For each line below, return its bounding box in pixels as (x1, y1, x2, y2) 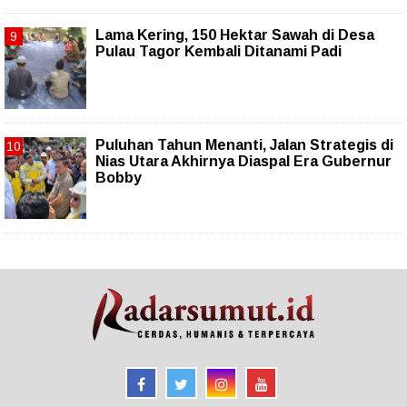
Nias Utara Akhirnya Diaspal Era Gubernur (95, 154, 392, 170)
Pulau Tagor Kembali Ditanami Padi (95, 44, 342, 60)
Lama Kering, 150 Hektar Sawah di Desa (95, 27, 374, 44)
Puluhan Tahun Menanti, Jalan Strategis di (95, 137, 393, 154)
